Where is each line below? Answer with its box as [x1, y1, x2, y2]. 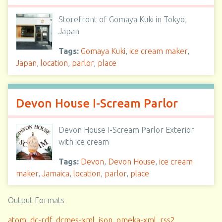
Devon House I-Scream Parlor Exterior [58, 125, 194, 134]
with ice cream [58, 137, 109, 146]
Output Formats [8, 196, 64, 205]
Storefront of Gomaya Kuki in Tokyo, [58, 15, 187, 24]
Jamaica [42, 169, 69, 178]
